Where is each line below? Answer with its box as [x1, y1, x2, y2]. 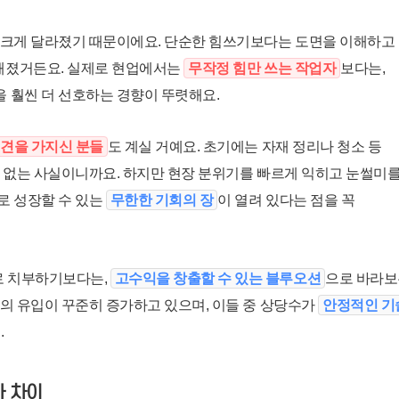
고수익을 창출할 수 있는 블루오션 [114, 271, 322, 287]
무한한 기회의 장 [110, 192, 214, 208]
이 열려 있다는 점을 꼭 [217, 192, 355, 208]
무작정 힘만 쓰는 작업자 [188, 61, 337, 77]
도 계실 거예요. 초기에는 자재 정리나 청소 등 [107, 139, 382, 155]
